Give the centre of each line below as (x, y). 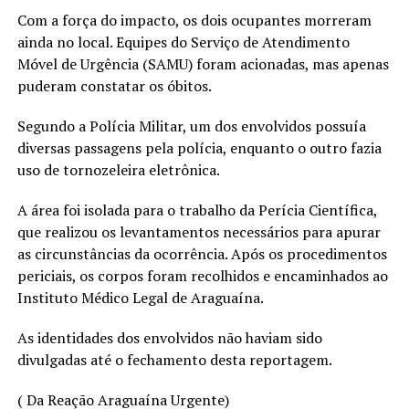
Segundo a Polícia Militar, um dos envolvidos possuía (191, 126)
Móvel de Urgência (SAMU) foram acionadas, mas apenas (203, 63)
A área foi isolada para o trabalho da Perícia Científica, (197, 210)
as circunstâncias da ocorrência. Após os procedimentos (202, 253)
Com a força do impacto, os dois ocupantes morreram (194, 20)
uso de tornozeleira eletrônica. (118, 169)
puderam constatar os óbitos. (114, 85)
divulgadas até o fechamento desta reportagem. (174, 359)
